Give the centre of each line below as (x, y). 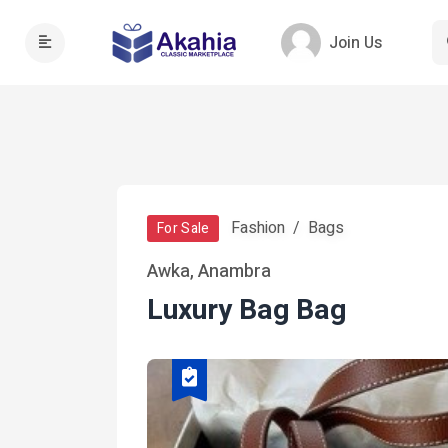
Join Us (355, 42)
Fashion (258, 228)
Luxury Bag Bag (246, 310)
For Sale (183, 228)
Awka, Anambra (209, 271)
